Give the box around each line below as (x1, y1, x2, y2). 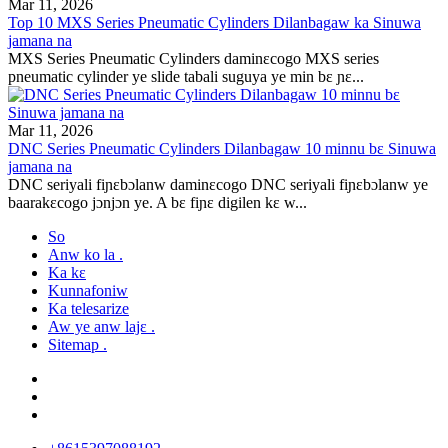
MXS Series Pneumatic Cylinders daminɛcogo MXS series (8, 49, 379, 67)
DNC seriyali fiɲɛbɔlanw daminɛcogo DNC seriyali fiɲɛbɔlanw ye (8, 175, 428, 193)
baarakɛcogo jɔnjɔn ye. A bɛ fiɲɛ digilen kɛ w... (8, 193, 307, 211)
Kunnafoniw (48, 281, 128, 299)
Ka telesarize (48, 299, 129, 317)
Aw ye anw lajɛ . (48, 317, 155, 335)
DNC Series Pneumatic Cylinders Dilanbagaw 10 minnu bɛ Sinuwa (8, 139, 436, 157)
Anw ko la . (48, 245, 123, 263)
